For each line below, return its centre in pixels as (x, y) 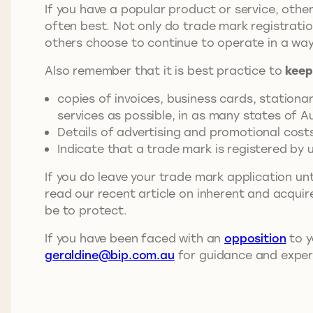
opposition (255, 238)
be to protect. (86, 210)
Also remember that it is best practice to (165, 70)
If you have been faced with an (135, 238)
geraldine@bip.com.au (110, 254)
